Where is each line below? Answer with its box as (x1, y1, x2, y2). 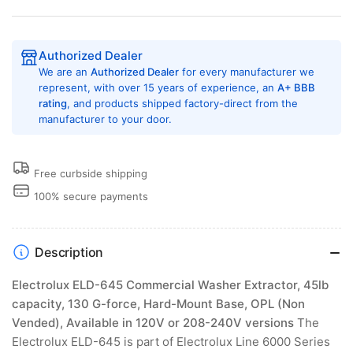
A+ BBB (277, 81, 315, 95)
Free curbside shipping (34, 167, 147, 180)
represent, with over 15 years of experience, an (39, 81, 277, 95)
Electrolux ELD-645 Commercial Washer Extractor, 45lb (12, 277, 329, 293)
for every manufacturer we (179, 65, 314, 79)
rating (39, 97, 67, 110)
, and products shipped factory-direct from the (67, 97, 298, 110)
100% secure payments (34, 190, 148, 203)
